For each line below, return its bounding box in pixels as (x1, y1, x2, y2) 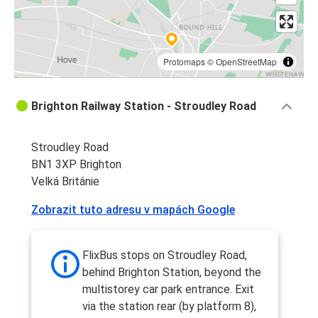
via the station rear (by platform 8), (82, 300, 256, 314)
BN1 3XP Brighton (31, 158, 121, 172)
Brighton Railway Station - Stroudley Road (31, 99, 256, 114)
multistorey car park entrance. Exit (82, 283, 254, 297)
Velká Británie (31, 175, 99, 189)
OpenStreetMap (216, 55, 277, 68)
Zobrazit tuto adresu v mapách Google (31, 203, 235, 217)
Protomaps (163, 55, 205, 68)
